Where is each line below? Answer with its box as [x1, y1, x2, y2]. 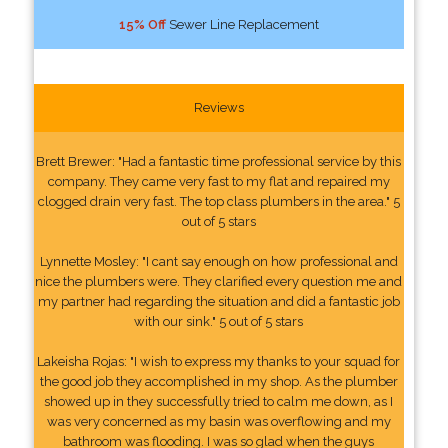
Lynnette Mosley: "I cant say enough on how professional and [39, 253, 398, 269]
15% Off [118, 16, 166, 32]
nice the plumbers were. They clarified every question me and [35, 273, 403, 289]
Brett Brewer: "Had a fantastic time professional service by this [36, 153, 402, 169]
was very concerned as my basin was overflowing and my [46, 413, 391, 429]
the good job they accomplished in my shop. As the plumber [39, 373, 398, 389]
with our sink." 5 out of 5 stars [134, 313, 304, 329]
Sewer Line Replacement [165, 16, 319, 32]
